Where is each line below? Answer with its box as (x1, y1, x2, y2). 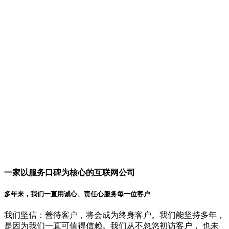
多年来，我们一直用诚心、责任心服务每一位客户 (4, 190, 150, 198)
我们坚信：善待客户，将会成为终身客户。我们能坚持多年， (4, 211, 225, 220)
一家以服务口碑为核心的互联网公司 (4, 168, 135, 177)
